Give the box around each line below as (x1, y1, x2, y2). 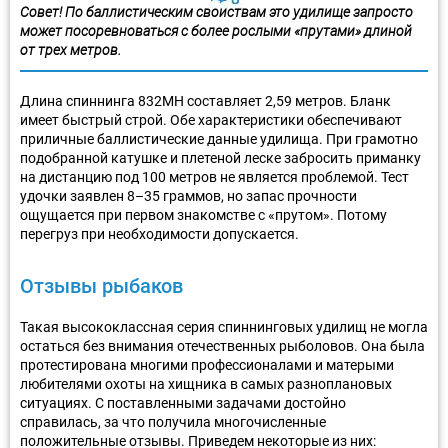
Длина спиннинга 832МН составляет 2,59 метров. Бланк (20, 92, 391, 109)
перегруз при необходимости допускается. (20, 225, 299, 242)
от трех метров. (20, 41, 121, 58)
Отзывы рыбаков (20, 273, 183, 298)
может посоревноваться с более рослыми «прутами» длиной (20, 22, 412, 39)
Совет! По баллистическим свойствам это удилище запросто (20, 3, 413, 20)
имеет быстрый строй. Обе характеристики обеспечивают (20, 111, 402, 128)
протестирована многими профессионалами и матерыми (20, 356, 394, 373)
